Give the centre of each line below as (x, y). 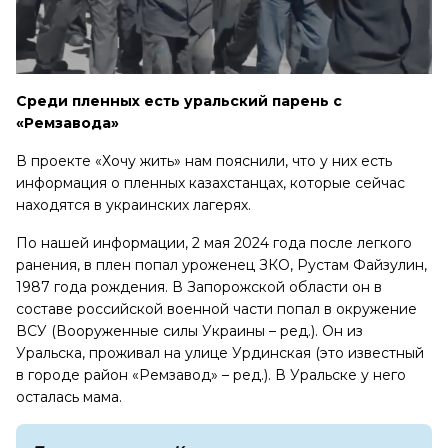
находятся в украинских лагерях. (133, 205)
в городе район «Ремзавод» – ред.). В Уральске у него (211, 375)
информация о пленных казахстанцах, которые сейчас (210, 183)
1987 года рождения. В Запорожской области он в (199, 287)
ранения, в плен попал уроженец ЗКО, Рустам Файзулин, (221, 265)
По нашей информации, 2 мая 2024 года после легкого (214, 243)
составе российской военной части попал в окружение (216, 309)
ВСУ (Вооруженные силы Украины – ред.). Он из (189, 331)
